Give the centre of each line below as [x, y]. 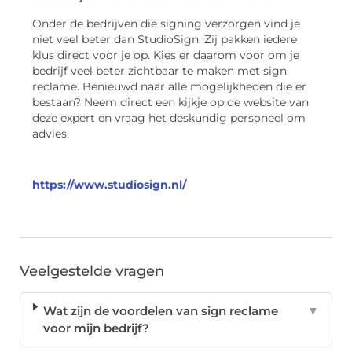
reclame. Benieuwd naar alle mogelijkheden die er [169, 87]
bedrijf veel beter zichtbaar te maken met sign [159, 71]
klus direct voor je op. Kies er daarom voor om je [166, 55]
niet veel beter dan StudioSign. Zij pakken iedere [165, 40]
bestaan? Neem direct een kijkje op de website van [170, 103]
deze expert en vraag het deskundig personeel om [169, 118]
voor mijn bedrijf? [97, 328]
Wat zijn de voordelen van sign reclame [161, 311]
